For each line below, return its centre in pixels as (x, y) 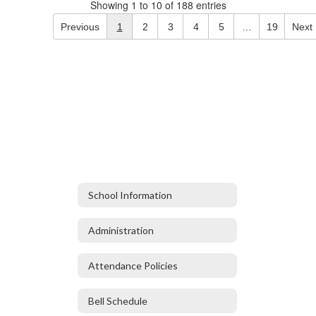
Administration (121, 230)
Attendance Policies (133, 265)
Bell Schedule (118, 300)
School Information (130, 195)
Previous (80, 26)
